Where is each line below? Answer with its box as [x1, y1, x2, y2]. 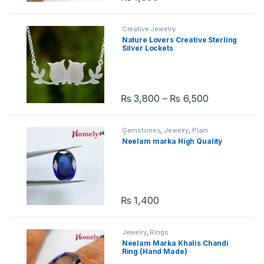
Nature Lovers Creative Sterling [121, 35, 237, 44]
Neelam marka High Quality [121, 137, 223, 146]
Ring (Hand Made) [121, 246, 187, 256]
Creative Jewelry [121, 24, 176, 33]
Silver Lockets [121, 43, 173, 52]
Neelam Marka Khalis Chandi [121, 238, 229, 247]
